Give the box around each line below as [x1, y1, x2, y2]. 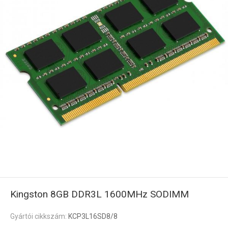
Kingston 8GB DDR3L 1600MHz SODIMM [10, 188, 189, 200]
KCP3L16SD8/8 [68, 212, 118, 220]
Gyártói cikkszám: [10, 212, 68, 220]
